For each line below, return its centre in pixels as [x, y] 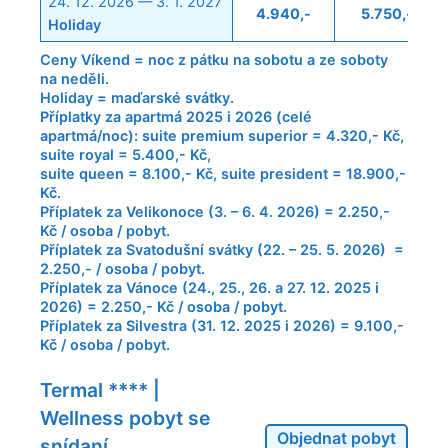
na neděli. [74, 79]
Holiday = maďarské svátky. [137, 98]
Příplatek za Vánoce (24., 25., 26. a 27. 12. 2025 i [209, 288]
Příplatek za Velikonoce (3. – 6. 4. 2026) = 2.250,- [215, 212]
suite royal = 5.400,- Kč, [125, 155]
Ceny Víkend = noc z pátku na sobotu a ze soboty [214, 60]
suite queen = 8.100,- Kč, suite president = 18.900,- [223, 174]
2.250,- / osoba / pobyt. [122, 269]
